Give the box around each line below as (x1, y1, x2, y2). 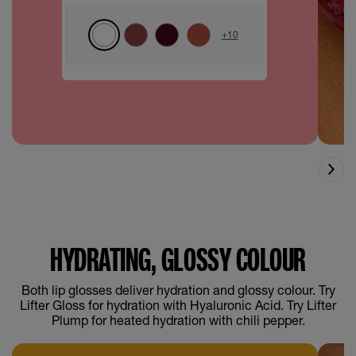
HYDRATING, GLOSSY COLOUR (50, 240, 306, 280)
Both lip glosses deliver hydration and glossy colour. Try (21, 282, 335, 298)
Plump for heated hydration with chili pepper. (51, 312, 305, 328)
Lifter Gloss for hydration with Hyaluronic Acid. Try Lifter (20, 297, 336, 313)
